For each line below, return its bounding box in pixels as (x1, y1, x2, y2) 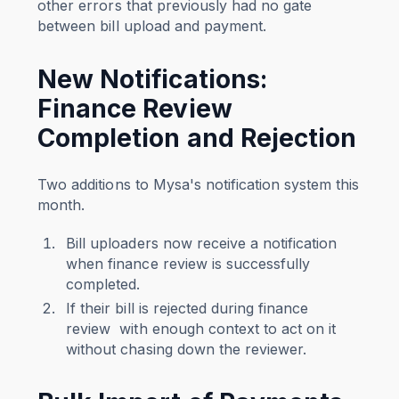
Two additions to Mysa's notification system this (37, 175, 359, 194)
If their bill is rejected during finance (66, 299, 308, 318)
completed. (66, 275, 141, 294)
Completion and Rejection (37, 123, 356, 154)
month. (37, 196, 90, 215)
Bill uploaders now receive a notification (66, 234, 337, 253)
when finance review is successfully (66, 255, 310, 273)
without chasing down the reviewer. (66, 340, 306, 359)
